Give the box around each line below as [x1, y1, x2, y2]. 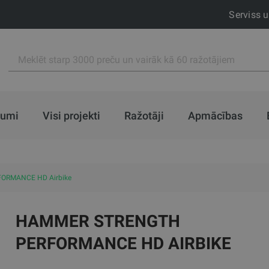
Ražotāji [124, 109, 164, 122]
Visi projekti [42, 109, 100, 122]
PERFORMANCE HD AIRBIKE [16, 234, 232, 253]
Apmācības [187, 109, 243, 122]
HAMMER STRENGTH [16, 211, 181, 231]
